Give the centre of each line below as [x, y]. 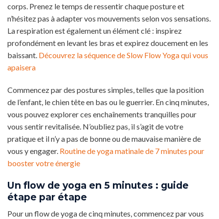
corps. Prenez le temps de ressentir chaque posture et [96, 6]
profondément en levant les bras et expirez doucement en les [108, 43]
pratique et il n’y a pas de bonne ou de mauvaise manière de [104, 138]
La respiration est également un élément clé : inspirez [95, 30]
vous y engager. [33, 151]
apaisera [22, 67]
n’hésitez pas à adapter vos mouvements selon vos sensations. [109, 18]
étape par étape [47, 197]
